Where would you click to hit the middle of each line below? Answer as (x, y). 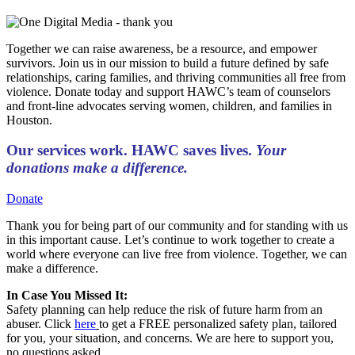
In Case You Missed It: (67, 296)
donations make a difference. (97, 168)
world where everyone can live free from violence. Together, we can (177, 254)
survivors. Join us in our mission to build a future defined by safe (168, 63)
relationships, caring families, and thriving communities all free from (176, 77)
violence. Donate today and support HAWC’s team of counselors (168, 91)
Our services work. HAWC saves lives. (131, 151)
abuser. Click (40, 324)
